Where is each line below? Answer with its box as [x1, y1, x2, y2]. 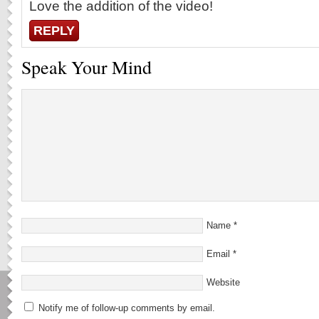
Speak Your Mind [21, 55, 152, 79]
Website [206, 277, 240, 288]
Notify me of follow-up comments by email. [38, 303, 215, 313]
